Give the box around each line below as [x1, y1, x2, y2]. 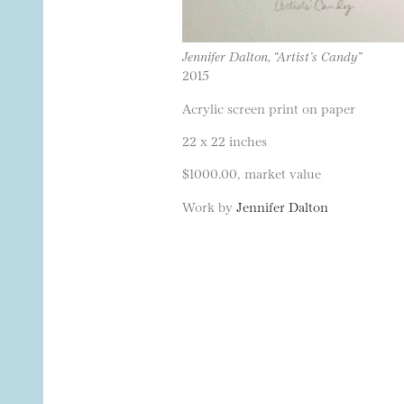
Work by [182, 197, 236, 215]
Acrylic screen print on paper [182, 98, 355, 116]
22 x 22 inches [182, 132, 267, 150]
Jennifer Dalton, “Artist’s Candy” [182, 47, 362, 65]
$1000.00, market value [182, 164, 321, 182]
